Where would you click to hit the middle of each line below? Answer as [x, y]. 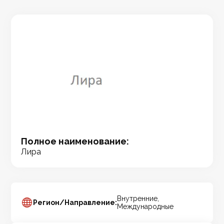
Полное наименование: [75, 141]
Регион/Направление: [75, 203]
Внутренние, [138, 199]
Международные [145, 207]
